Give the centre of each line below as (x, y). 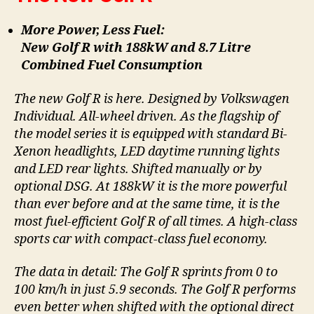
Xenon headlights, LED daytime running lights (147, 151)
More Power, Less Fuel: (93, 31)
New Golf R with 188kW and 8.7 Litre (136, 48)
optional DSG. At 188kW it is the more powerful (150, 186)
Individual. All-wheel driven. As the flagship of (146, 116)
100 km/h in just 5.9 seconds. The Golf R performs (155, 290)
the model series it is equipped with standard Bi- (151, 134)
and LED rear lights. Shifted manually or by (138, 169)
